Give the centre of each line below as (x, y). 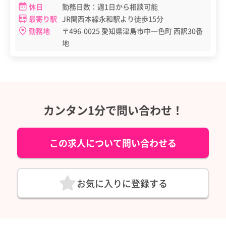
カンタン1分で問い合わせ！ (113, 110)
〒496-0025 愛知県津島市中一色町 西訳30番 (132, 31)
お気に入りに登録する (122, 183)
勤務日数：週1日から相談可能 (110, 7)
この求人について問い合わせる (113, 143)
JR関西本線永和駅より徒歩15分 (113, 19)
